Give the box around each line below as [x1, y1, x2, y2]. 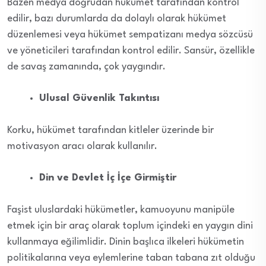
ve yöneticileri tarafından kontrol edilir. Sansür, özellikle [7, 45, 255, 56]
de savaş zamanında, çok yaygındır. [7, 61, 166, 72]
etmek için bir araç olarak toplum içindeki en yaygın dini [7, 220, 253, 231]
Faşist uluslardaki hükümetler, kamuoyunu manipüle [7, 204, 235, 215]
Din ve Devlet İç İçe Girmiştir [39, 172, 176, 183]
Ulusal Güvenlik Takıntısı [39, 93, 159, 103]
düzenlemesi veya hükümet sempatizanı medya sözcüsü [7, 29, 253, 40]
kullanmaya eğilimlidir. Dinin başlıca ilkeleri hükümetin [7, 236, 244, 247]
